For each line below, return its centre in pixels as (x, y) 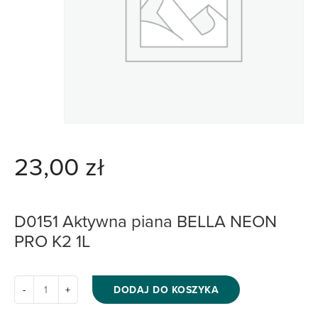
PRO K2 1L (52, 241)
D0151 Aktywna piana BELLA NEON (146, 221)
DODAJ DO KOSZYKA (166, 290)
